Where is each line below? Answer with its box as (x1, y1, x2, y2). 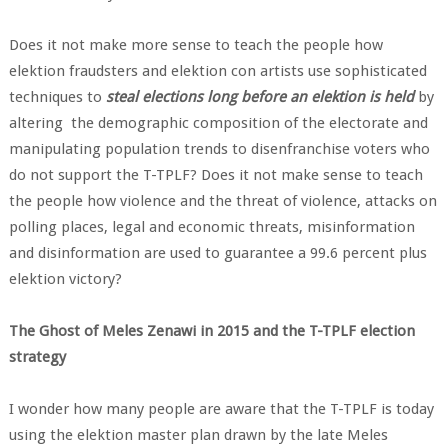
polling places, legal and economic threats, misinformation (8, 218, 415, 236)
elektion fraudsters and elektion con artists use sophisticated (8, 62, 427, 80)
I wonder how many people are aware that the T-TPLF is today (8, 400, 434, 418)
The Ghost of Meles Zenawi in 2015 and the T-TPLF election (8, 322, 415, 340)
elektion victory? (8, 270, 122, 288)
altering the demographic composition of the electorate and (8, 114, 428, 132)
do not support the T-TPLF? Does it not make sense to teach (8, 166, 423, 184)
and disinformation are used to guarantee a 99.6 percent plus (8, 244, 427, 262)
